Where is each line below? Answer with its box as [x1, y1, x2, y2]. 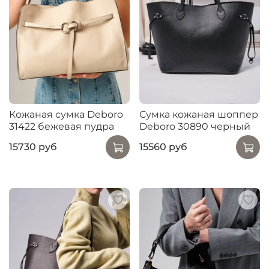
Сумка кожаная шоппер [139, 108, 258, 120]
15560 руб [139, 141, 187, 153]
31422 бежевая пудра [9, 120, 114, 132]
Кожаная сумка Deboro [9, 108, 123, 120]
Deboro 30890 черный [139, 120, 250, 132]
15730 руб [9, 141, 57, 153]
